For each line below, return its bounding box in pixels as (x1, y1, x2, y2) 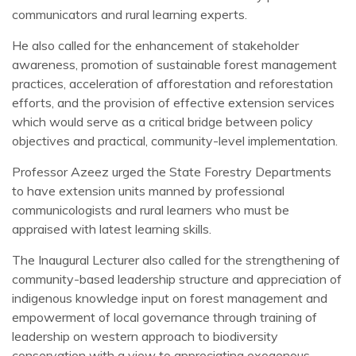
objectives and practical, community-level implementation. (12, 133, 338, 149)
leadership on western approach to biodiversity (12, 328, 278, 345)
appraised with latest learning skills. (12, 221, 211, 238)
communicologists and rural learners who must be (12, 202, 289, 219)
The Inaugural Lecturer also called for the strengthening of (12, 252, 340, 269)
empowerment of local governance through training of (12, 309, 317, 326)
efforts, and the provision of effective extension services (12, 95, 335, 111)
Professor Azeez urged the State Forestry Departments (12, 164, 331, 180)
